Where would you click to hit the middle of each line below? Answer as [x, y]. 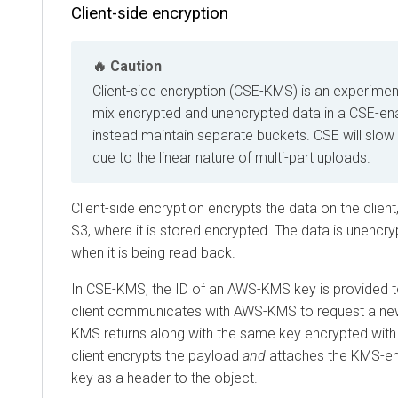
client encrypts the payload [157, 355]
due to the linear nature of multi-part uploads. [231, 157]
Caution [136, 66]
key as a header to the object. [164, 378]
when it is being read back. [153, 252]
